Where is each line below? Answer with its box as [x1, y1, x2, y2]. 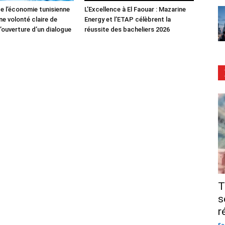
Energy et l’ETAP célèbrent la [84, 15, 171, 23]
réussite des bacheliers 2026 [84, 25, 170, 33]
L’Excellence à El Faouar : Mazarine [84, 5, 186, 13]
